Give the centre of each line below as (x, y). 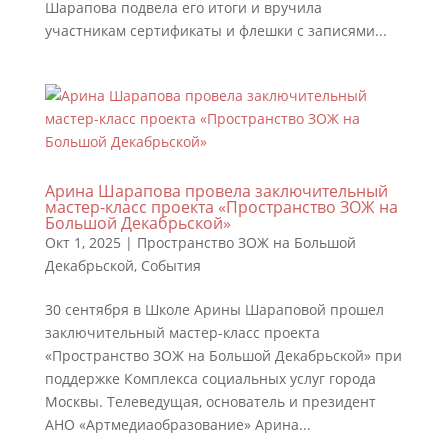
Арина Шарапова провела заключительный (216, 191)
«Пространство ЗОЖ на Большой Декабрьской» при (223, 355)
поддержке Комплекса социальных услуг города (210, 378)
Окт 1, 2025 (82, 242)
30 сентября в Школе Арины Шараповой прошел (214, 309)
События (170, 265)
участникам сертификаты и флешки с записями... (215, 30)
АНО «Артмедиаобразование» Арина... (177, 424)
